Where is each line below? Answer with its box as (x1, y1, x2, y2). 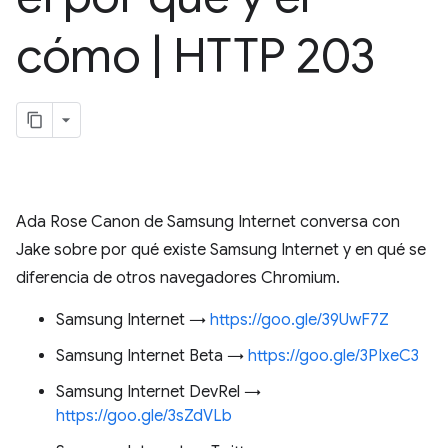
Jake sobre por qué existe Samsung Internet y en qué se (16, 240, 426, 260)
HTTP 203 (162, 26, 375, 86)
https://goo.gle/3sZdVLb (56, 406, 232, 426)
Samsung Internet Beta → (56, 346, 248, 366)
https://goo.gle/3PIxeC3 (248, 346, 419, 366)
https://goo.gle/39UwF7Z (210, 310, 389, 330)
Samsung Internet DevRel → (56, 382, 261, 402)
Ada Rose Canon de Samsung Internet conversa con (16, 212, 400, 232)
